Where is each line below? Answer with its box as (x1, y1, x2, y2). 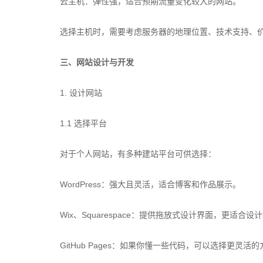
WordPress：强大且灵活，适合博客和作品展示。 (60, 180, 241, 189)
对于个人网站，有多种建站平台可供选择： (60, 149, 216, 159)
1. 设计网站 (60, 88, 102, 97)
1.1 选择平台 (60, 119, 107, 128)
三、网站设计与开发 (60, 58, 134, 67)
